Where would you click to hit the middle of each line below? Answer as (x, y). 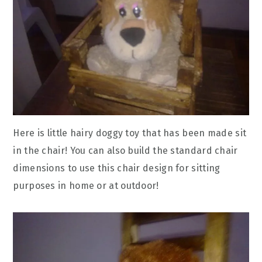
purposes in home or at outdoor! (86, 186)
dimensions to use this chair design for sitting (117, 168)
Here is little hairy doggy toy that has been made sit (130, 133)
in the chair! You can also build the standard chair (125, 151)
